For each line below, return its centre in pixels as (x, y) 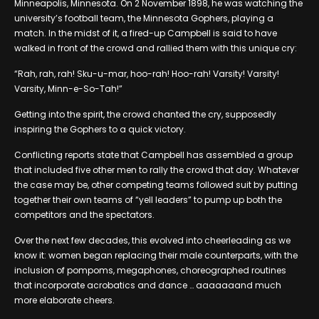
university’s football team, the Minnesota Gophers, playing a (144, 18)
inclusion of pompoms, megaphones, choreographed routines (150, 270)
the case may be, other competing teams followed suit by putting (156, 184)
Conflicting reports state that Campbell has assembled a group (153, 155)
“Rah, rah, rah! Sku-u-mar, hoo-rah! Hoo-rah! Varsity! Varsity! (147, 73)
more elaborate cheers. (64, 300)
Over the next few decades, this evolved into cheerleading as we (152, 240)
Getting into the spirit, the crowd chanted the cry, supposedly (145, 114)
